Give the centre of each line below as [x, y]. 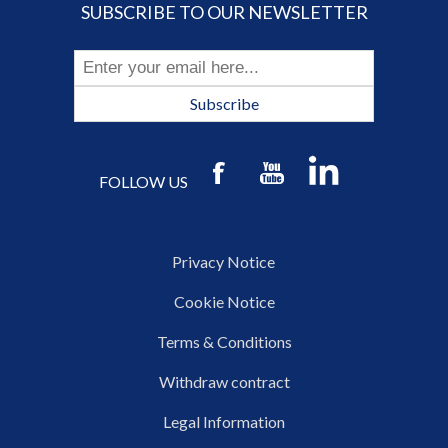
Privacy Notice [223, 261]
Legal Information [224, 421]
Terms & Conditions [224, 341]
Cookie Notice [224, 301]
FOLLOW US [143, 181]
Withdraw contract [224, 381]
